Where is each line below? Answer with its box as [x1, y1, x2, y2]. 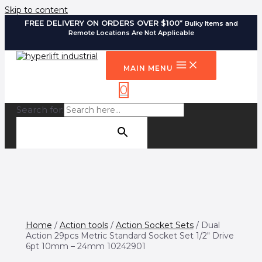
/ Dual [193, 219, 220, 230]
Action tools [59, 219, 108, 230]
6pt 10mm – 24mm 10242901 [25, 240, 146, 251]
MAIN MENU [123, 64, 173, 73]
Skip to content [5, 5, 68, 15]
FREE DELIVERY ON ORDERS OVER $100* [24, 18, 185, 27]
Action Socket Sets [115, 219, 194, 230]
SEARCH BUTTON [34, 131, 116, 142]
